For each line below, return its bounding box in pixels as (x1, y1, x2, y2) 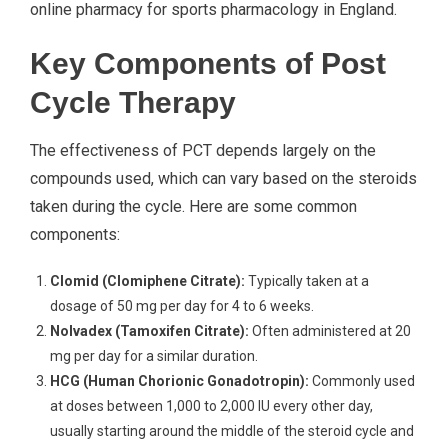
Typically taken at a (245, 273, 369, 289)
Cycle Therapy (30, 86, 236, 119)
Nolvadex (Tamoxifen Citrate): (50, 323, 249, 339)
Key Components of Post (30, 47, 386, 80)
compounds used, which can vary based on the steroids (30, 169, 417, 188)
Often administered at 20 (249, 323, 411, 339)
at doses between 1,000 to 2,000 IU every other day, (50, 398, 373, 414)
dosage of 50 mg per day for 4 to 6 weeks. (50, 298, 314, 314)
